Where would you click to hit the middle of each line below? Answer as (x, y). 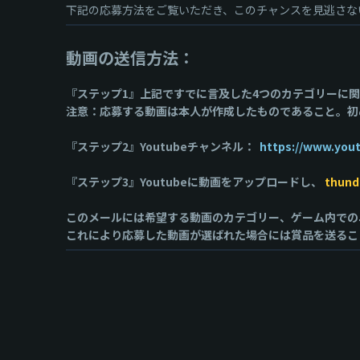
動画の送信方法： (130, 57)
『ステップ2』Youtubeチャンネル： (162, 146)
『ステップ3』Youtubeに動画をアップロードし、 (194, 182)
